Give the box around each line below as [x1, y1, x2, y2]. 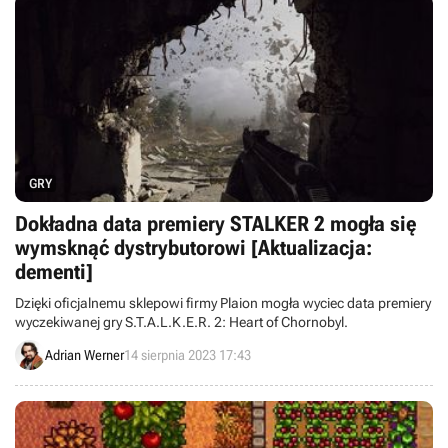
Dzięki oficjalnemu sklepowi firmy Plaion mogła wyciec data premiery [15, 295, 431, 311]
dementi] [15, 260, 93, 284]
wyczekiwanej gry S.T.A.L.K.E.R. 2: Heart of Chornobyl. [15, 314, 348, 330]
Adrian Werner [45, 346, 124, 363]
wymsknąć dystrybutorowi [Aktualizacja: [15, 236, 372, 260]
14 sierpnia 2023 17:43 [124, 346, 251, 363]
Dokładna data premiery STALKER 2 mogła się [15, 212, 416, 236]
